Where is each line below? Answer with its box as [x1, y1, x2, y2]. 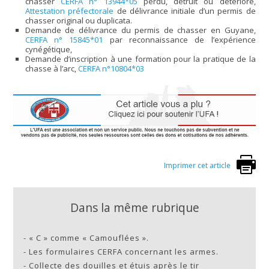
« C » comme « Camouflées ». [29, 232, 150, 243]
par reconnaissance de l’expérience [103, 34, 256, 46]
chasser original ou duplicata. [25, 15, 132, 26]
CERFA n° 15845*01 [25, 34, 103, 46]
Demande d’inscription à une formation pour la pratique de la [25, 53, 256, 65]
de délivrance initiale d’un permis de [113, 5, 256, 17]
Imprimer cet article [163, 160, 231, 171]
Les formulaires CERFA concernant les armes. [29, 246, 219, 257]
